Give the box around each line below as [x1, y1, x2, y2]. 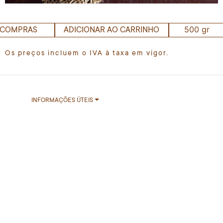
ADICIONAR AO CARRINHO [64, 25, 159, 35]
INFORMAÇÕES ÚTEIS [31, 97, 93, 104]
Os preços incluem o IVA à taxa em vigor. [5, 49, 169, 57]
